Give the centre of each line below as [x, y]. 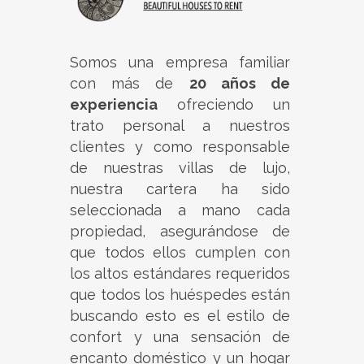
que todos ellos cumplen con [180, 253]
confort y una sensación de [180, 337]
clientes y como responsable [180, 147]
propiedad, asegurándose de [180, 232]
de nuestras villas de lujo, [180, 168]
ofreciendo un [224, 105]
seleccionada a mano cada [180, 210]
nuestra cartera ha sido [180, 189]
